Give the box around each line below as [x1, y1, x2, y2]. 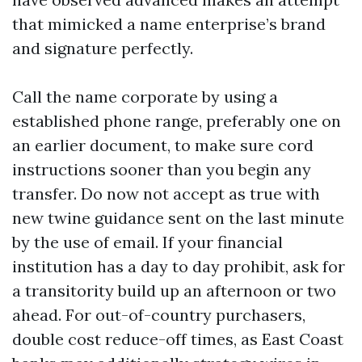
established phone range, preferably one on [12, 111, 341, 131]
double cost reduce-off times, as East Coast [12, 329, 343, 349]
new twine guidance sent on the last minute [12, 208, 344, 228]
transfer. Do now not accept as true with [12, 183, 320, 204]
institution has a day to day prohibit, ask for [12, 256, 345, 276]
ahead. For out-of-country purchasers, [12, 305, 305, 325]
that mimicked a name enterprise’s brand [12, 14, 326, 34]
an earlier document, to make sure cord [12, 135, 314, 155]
